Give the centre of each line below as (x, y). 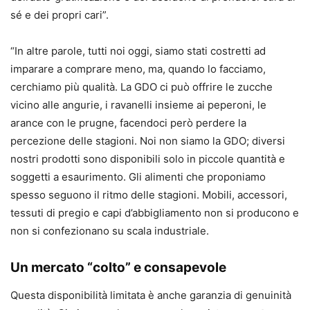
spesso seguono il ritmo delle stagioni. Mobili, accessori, (149, 194)
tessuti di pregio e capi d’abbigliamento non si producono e (155, 212)
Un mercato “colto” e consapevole (118, 267)
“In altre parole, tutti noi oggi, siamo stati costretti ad (138, 51)
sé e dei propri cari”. (60, 15)
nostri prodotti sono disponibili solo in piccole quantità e (148, 158)
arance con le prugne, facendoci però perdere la (128, 122)
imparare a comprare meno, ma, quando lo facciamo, (138, 69)
